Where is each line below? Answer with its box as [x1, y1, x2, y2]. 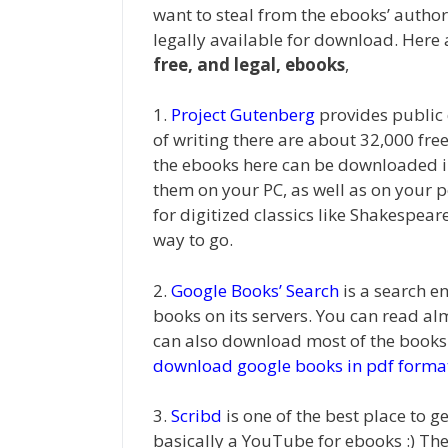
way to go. [153, 228, 233, 251]
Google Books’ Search [171, 278, 339, 302]
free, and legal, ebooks [153, 52, 345, 76]
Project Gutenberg [171, 103, 315, 126]
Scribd [171, 404, 222, 427]
